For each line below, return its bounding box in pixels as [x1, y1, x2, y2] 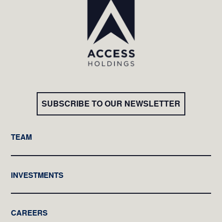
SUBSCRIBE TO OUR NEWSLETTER [42, 98, 180, 110]
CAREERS [11, 208, 48, 219]
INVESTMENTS [11, 169, 64, 180]
